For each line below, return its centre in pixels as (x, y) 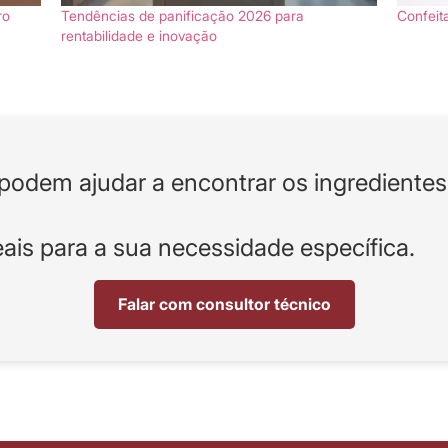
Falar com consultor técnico (224, 304)
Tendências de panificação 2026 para (182, 16)
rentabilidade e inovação (138, 36)
